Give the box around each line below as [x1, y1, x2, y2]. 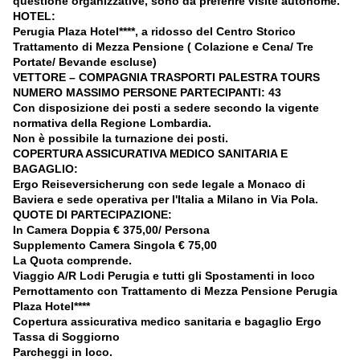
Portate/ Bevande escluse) [13, 55, 157, 69]
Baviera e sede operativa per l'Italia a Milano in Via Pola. [13, 193, 318, 207]
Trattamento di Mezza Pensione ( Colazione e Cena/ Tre [13, 40, 313, 54]
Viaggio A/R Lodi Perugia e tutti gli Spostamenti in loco [13, 269, 315, 283]
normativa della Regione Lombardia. [13, 117, 211, 130]
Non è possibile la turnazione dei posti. [13, 132, 228, 145]
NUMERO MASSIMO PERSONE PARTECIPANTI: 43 [13, 86, 281, 100]
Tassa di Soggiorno [13, 330, 120, 344]
